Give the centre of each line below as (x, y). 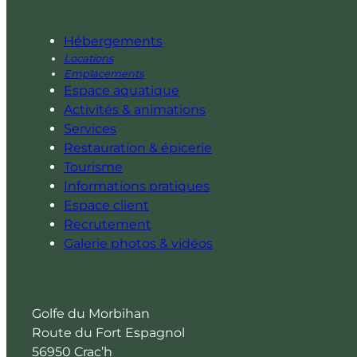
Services (90, 129)
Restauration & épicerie (138, 148)
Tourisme (93, 167)
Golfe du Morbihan (91, 314)
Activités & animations (135, 110)
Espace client (106, 205)
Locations (88, 58)
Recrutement (108, 224)
